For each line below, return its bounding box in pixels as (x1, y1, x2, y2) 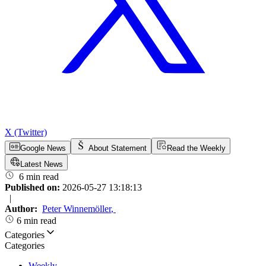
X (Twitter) (5, 127, 47, 138)
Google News (20, 144, 66, 153)
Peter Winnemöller (42, 204, 111, 214)
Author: (5, 204, 40, 214)
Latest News (20, 160, 63, 169)
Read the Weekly (167, 144, 226, 153)
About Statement (88, 144, 147, 153)
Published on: (5, 182, 62, 193)
